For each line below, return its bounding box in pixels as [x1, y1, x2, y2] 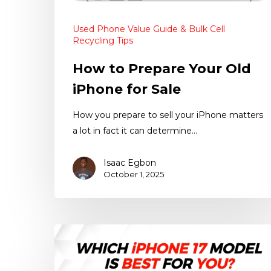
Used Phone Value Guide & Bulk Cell [73, 24, 225, 35]
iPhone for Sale [73, 81, 181, 98]
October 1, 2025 [103, 169, 164, 180]
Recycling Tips [73, 35, 133, 47]
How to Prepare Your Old [73, 60, 251, 77]
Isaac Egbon [103, 157, 156, 169]
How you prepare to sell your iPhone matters [73, 109, 263, 121]
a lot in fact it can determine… [73, 125, 197, 137]
